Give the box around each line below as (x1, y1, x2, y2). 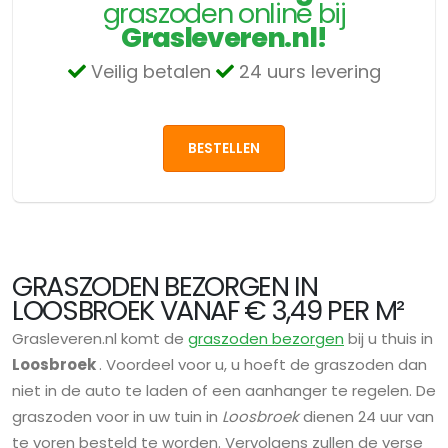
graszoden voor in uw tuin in (12, 406, 222, 428)
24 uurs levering (233, 58, 381, 84)
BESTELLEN (188, 138, 260, 158)
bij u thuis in (344, 328, 433, 350)
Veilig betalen (85, 58, 216, 84)
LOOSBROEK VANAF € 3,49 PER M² (12, 292, 404, 330)
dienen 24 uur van (299, 406, 434, 428)
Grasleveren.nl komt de (12, 328, 188, 350)
